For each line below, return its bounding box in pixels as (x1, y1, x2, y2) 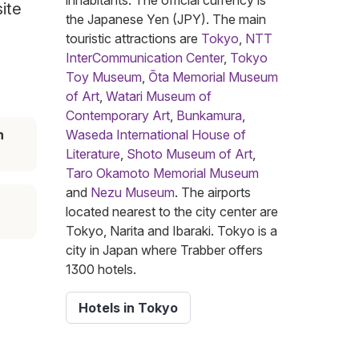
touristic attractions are (66, 30, 201, 47)
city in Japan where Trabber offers (66, 242, 263, 259)
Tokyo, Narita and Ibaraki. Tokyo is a (66, 223, 277, 240)
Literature (66, 146, 120, 163)
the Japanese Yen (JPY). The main (66, 11, 266, 28)
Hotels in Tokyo (79, 300, 178, 317)
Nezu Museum (91, 184, 175, 201)
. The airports (175, 184, 251, 201)
